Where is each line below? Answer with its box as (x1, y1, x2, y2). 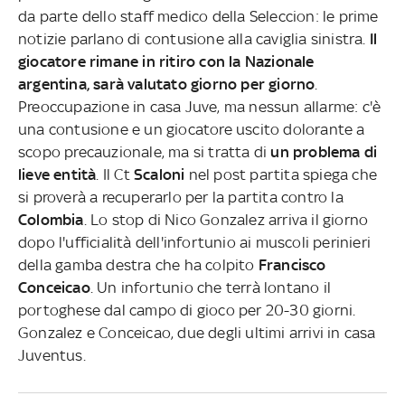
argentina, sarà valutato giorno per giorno (18, 74, 316, 93)
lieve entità (18, 165, 97, 184)
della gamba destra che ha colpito (18, 255, 259, 274)
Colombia (18, 210, 84, 229)
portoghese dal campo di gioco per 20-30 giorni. (18, 300, 356, 319)
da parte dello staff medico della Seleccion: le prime (18, 6, 379, 25)
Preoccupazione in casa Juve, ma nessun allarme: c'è (18, 97, 381, 116)
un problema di (270, 142, 378, 161)
